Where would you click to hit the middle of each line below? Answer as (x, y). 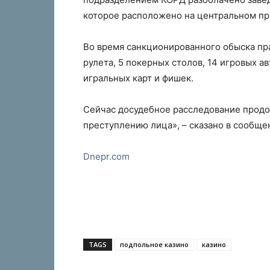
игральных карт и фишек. (138, 78)
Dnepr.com (106, 157)
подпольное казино (154, 245)
